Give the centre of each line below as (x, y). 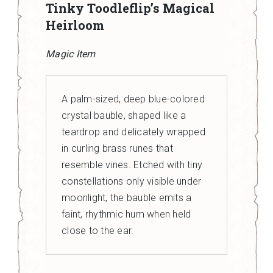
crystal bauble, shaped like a (124, 115)
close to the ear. (98, 231)
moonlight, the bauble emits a (127, 198)
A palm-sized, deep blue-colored (133, 99)
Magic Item (71, 54)
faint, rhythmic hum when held (126, 214)
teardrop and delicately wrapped (133, 132)
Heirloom (75, 25)
